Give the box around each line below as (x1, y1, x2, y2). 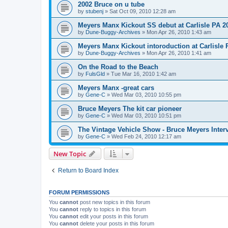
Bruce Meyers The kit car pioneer (78, 104, 182, 112)
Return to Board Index (58, 166, 119, 174)
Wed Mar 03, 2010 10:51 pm (111, 112, 181, 119)
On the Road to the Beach (78, 63, 158, 71)
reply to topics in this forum (78, 206, 146, 212)
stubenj (85, 8, 103, 14)
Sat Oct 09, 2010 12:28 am (109, 8, 176, 14)
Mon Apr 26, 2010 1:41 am (147, 49, 211, 56)
